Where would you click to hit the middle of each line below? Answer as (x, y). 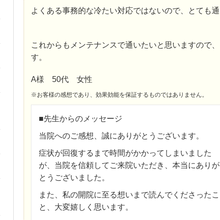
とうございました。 (74, 177)
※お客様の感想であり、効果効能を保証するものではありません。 (119, 95)
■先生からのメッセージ (80, 118)
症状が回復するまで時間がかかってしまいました (125, 153)
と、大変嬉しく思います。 (86, 207)
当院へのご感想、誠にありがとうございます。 (121, 136)
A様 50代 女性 (61, 79)
